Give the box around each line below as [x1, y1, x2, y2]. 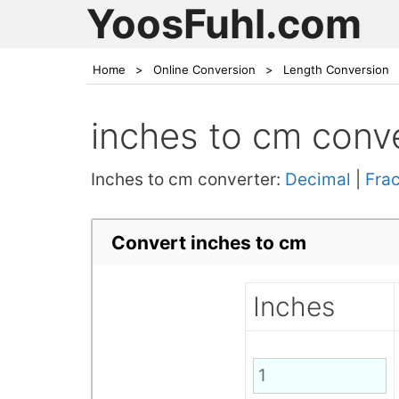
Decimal [285, 169, 351, 190]
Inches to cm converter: [91, 169, 285, 190]
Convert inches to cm [110, 231, 306, 254]
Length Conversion [283, 62, 389, 77]
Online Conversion [153, 62, 256, 77]
